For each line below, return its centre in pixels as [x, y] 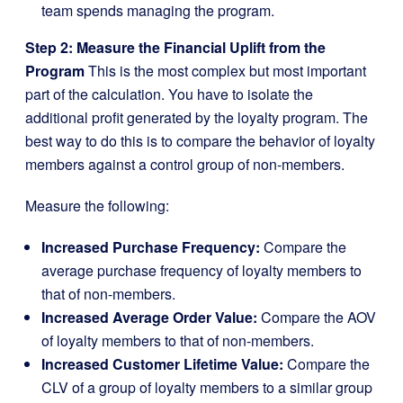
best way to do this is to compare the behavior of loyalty [200, 140]
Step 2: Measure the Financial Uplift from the [175, 47]
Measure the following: [97, 205]
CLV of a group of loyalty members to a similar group [207, 387]
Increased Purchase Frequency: [151, 246]
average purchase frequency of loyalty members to [201, 270]
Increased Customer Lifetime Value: [162, 363]
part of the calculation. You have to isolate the [169, 94]
